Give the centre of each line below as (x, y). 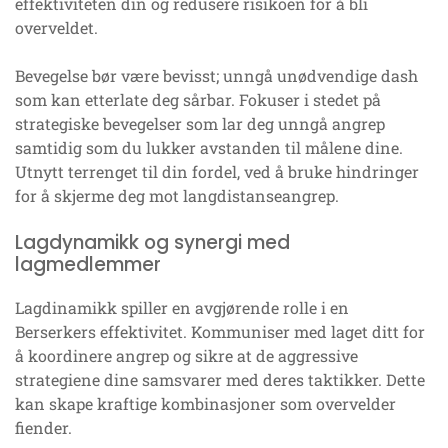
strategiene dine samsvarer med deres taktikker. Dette (220, 379)
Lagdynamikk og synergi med (152, 242)
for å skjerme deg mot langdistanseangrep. (177, 195)
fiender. (43, 427)
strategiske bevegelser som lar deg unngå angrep (200, 123)
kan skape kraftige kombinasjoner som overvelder (205, 403)
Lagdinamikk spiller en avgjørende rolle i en (182, 307)
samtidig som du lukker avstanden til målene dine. (209, 147)
